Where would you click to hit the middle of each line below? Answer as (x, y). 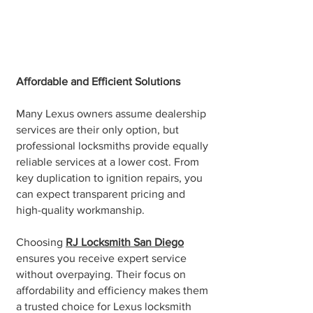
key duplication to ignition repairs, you (109, 178)
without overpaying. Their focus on (101, 274)
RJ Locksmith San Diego (125, 242)
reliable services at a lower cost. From (108, 162)
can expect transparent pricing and (101, 194)
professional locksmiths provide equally (112, 146)
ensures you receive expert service (101, 258)
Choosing (41, 242)
